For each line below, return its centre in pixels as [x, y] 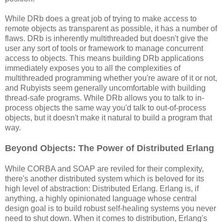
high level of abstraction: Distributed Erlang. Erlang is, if [102, 188]
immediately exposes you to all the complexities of [93, 68]
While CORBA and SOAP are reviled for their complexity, [104, 168]
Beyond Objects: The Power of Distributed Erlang [110, 148]
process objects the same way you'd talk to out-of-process [106, 108]
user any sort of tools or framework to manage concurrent [104, 48]
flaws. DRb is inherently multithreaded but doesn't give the [107, 38]
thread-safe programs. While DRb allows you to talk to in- [105, 98]
